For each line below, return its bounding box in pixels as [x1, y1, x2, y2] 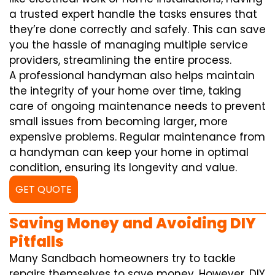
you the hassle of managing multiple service [9, 37, 248, 52]
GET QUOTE [15, 182, 72, 196]
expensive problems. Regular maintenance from [9, 129, 265, 144]
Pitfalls [9, 231, 64, 252]
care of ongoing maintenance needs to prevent [9, 98, 266, 114]
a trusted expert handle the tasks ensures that [9, 6, 257, 21]
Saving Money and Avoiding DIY [9, 212, 256, 233]
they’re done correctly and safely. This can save [9, 21, 266, 37]
